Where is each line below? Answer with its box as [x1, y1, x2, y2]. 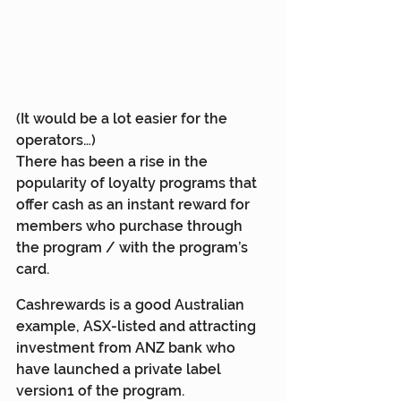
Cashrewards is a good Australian [16, 296, 248, 314]
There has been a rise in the [16, 153, 211, 171]
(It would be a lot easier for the [16, 110, 231, 128]
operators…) [16, 132, 96, 149]
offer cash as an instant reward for [16, 196, 253, 214]
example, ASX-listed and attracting [16, 318, 260, 336]
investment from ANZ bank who [16, 339, 239, 357]
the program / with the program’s [16, 239, 252, 257]
